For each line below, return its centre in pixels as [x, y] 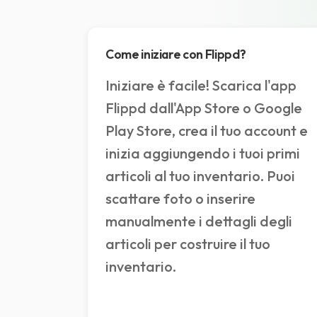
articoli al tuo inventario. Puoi [200, 176]
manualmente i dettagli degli [199, 221]
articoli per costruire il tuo [188, 244]
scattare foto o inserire [180, 199]
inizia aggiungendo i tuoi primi [203, 154]
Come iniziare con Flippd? [176, 54]
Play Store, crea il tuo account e [207, 131]
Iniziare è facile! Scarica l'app [201, 86]
